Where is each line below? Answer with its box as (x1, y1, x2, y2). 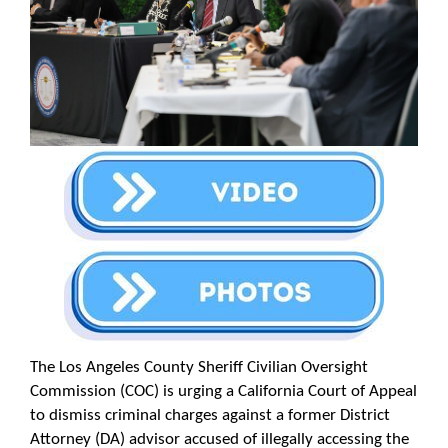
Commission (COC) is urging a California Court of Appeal (30, 382, 417, 400)
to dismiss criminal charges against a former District (30, 406, 390, 424)
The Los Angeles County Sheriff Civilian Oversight (30, 358, 368, 376)
